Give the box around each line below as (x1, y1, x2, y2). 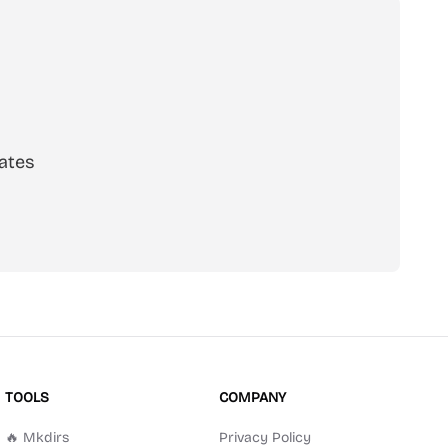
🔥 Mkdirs (5, 429, 70, 446)
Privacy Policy (218, 429, 311, 446)
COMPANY (218, 389, 286, 406)
